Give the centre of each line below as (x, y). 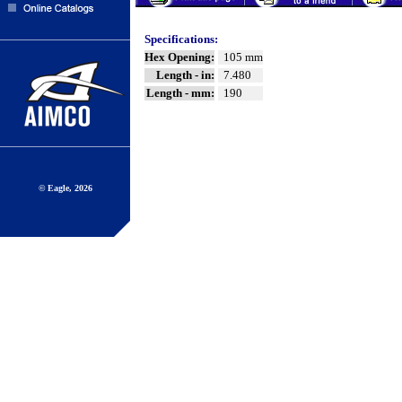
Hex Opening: (179, 57)
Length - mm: (180, 93)
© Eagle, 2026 (65, 188)
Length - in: (185, 75)
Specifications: (181, 39)
